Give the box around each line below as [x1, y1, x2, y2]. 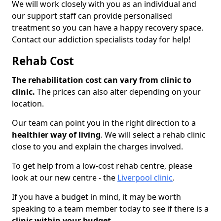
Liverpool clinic [117, 172, 173, 184]
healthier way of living [12, 129, 101, 141]
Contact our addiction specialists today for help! [12, 34, 190, 45]
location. [12, 98, 44, 110]
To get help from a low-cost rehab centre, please [12, 160, 192, 172]
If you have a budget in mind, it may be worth [12, 191, 181, 203]
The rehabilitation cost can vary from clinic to [12, 74, 191, 86]
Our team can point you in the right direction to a [12, 117, 196, 129]
